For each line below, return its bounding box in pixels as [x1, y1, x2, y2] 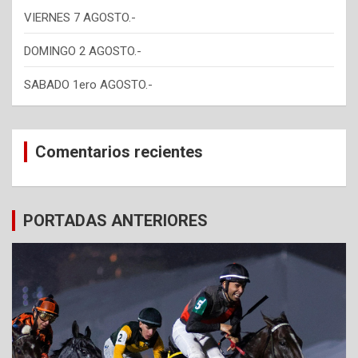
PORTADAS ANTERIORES [23, 211, 208, 230]
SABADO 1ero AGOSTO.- [24, 78, 153, 92]
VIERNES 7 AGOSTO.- [24, 10, 136, 25]
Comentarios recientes [35, 142, 203, 161]
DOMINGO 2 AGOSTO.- [24, 44, 141, 58]
